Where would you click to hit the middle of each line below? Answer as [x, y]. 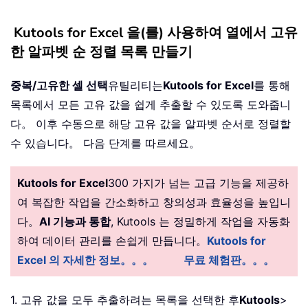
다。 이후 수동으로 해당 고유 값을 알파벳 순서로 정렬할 [151, 123]
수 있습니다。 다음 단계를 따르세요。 [105, 143]
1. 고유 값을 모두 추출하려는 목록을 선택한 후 [125, 299]
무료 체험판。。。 [229, 260]
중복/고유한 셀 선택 [59, 85]
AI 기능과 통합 [75, 221]
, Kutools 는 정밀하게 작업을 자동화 [200, 221]
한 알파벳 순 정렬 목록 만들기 [101, 52]
